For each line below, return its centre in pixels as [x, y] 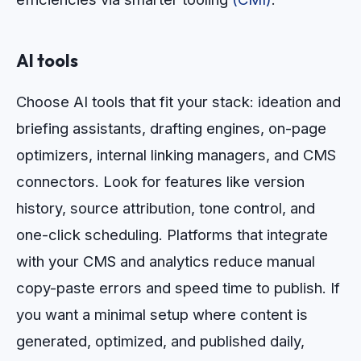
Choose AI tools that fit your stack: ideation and [178, 101]
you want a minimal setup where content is [162, 314]
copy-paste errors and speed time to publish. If [178, 287]
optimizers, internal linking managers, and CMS [176, 154]
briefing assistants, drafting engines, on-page [171, 128]
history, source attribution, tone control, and [166, 207]
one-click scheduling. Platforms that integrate [172, 234]
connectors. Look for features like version [160, 181]
